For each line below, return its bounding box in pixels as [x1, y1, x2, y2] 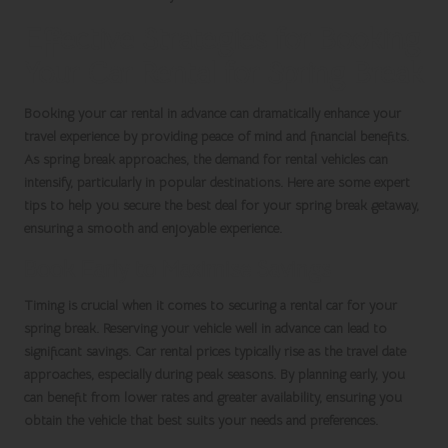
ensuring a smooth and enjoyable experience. [24, 220, 282, 238]
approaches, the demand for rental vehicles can [115, 151, 388, 169]
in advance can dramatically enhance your [163, 105, 401, 123]
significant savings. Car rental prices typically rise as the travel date [24, 343, 406, 361]
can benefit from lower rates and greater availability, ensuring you [24, 389, 402, 407]
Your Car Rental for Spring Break [24, 55, 423, 92]
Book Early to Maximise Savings [24, 255, 331, 284]
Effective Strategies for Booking [24, 21, 420, 58]
